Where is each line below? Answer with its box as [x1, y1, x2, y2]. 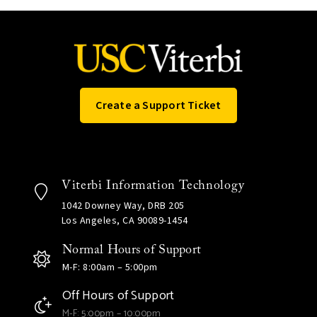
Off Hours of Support [62, 285, 175, 307]
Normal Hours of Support [62, 243, 202, 258]
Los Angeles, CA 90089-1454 [61, 214, 188, 229]
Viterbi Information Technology [61, 179, 245, 193]
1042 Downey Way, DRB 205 [61, 199, 185, 214]
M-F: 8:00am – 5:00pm [62, 260, 158, 275]
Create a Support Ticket [96, 98, 221, 114]
